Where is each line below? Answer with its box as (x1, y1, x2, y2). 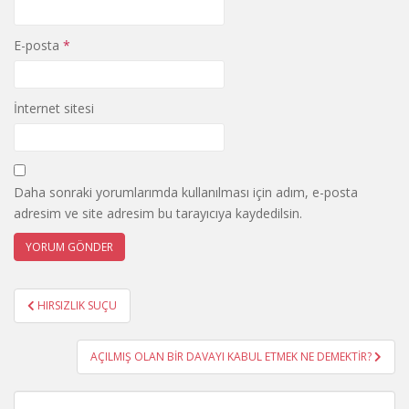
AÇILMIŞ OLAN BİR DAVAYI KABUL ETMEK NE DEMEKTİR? (90, 349, 374, 364)
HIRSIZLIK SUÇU (37, 298, 117, 313)
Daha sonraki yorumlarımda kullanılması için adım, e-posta (14, 184, 358, 201)
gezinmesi (13, 309, 126, 338)
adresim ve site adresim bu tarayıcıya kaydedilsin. (14, 204, 302, 222)
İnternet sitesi (14, 100, 94, 117)
